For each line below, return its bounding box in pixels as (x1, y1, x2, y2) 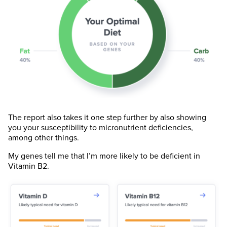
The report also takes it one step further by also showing (8, 112, 206, 123)
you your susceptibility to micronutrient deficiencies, (8, 123, 193, 133)
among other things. (8, 133, 79, 143)
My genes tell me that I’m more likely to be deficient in (8, 151, 200, 162)
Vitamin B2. (8, 161, 49, 172)
